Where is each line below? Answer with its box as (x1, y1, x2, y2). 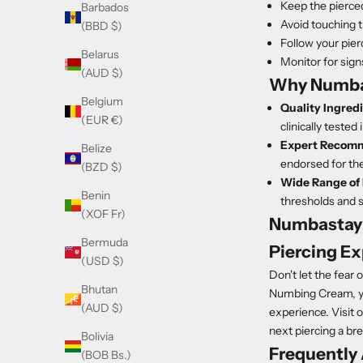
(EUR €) (81, 113, 123, 128)
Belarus (81, 47, 119, 62)
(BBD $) (81, 19, 122, 34)
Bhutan (81, 282, 117, 297)
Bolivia (81, 329, 113, 344)
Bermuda (81, 235, 128, 250)
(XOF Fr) (81, 207, 126, 222)
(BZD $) (81, 160, 122, 175)
